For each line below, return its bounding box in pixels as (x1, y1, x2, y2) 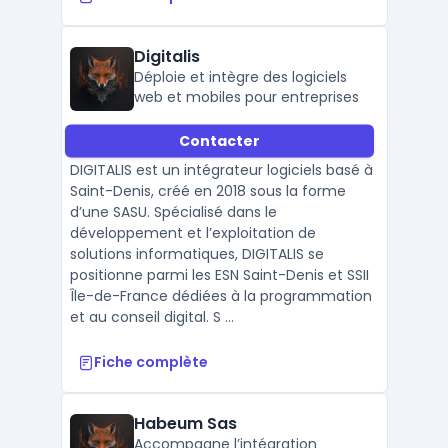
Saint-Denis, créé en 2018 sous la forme (69, 181, 346, 201)
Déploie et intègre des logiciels (133, 67, 347, 87)
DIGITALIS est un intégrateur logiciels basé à (69, 160, 373, 180)
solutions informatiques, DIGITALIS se (69, 244, 324, 264)
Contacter (178, 130, 260, 151)
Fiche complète (93, 352, 208, 372)
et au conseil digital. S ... (69, 307, 234, 327)
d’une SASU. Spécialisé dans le (69, 202, 277, 222)
